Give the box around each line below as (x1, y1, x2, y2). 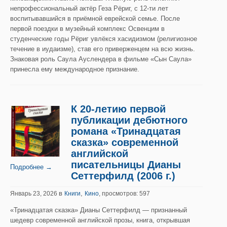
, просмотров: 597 (99, 190, 150, 197)
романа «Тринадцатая (71, 126, 181, 137)
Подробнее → (10, 163, 52, 171)
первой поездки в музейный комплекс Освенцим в (10, 25, 165, 32)
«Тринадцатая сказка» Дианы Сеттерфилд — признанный (10, 206, 187, 214)
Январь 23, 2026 (10, 190, 59, 197)
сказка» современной (71, 137, 178, 148)
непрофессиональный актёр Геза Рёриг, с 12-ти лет (10, 5, 168, 12)
